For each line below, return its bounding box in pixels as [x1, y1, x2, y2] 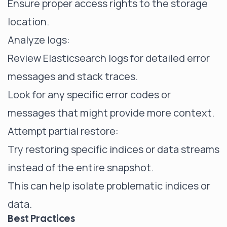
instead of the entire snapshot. [8, 161, 154, 174]
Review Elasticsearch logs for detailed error [8, 51, 210, 65]
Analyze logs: [8, 33, 70, 47]
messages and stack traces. [8, 69, 138, 83]
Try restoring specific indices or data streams [8, 142, 219, 156]
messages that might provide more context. [8, 106, 214, 120]
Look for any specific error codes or [8, 88, 171, 101]
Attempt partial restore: [8, 124, 119, 138]
